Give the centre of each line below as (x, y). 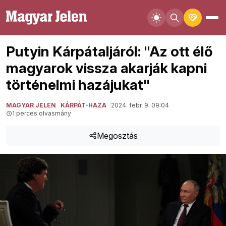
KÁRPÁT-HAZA (83, 105)
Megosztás (117, 136)
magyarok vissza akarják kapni (106, 68)
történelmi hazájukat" (78, 85)
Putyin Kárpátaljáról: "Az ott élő (109, 51)
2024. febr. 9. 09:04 (140, 105)
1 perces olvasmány (42, 113)
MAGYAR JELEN (31, 105)
